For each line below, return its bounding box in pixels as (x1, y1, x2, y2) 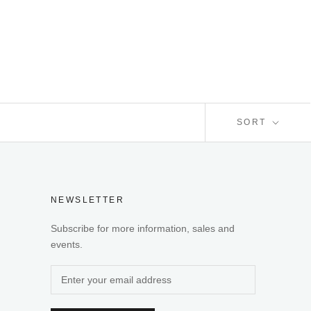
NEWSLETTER (50, 195, 124, 205)
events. (50, 239, 83, 250)
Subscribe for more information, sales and (50, 223, 235, 234)
